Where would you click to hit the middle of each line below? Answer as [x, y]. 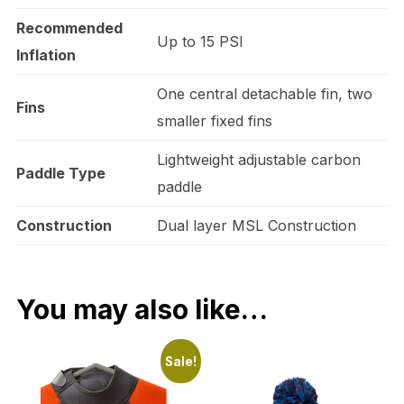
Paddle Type [60, 173]
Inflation [46, 55]
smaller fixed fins [214, 120]
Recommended [69, 28]
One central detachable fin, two [264, 93]
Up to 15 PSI [200, 41]
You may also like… [142, 309]
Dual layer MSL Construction [256, 225]
